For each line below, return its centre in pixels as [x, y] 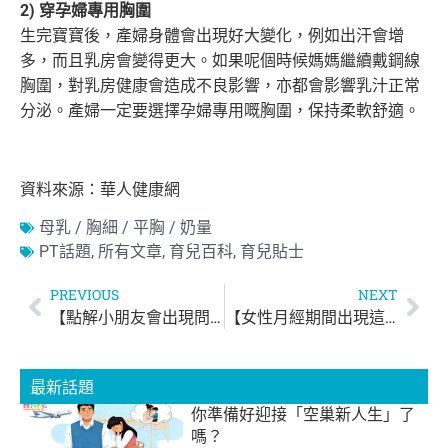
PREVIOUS [84, 295]
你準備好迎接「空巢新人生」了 [303, 415]
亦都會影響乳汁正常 [348, 86]
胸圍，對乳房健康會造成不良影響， [148, 86]
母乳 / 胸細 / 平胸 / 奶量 [125, 228]
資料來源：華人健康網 [100, 189]
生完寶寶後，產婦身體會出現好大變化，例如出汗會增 [212, 36]
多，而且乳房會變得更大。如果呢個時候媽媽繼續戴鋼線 [220, 61]
